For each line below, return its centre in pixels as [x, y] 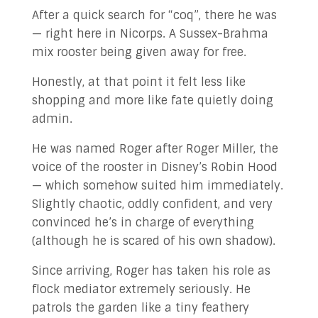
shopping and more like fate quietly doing [152, 100]
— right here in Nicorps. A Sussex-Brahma [150, 34]
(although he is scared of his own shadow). [153, 241]
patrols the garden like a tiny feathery [140, 308]
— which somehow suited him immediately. [157, 186]
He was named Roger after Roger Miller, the [155, 149]
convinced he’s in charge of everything [143, 223]
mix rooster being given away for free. [139, 52]
